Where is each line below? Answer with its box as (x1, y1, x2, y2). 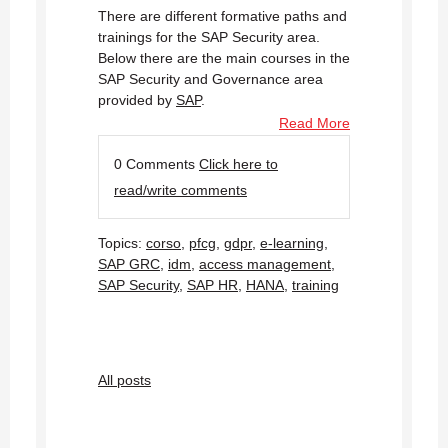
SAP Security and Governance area (98, 71, 323, 88)
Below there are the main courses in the (98, 50, 350, 67)
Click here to (199, 156, 278, 173)
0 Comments (114, 156, 199, 173)
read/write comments (114, 182, 247, 199)
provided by (98, 92, 176, 109)
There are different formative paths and (98, 8, 347, 25)
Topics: (98, 235, 146, 252)
